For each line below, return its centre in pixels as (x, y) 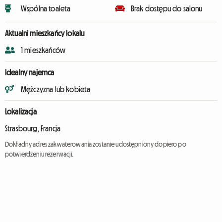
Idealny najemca (30, 72)
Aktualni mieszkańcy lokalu (45, 33)
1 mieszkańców (43, 50)
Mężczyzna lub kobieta (56, 89)
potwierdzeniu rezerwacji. (39, 154)
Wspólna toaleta (46, 8)
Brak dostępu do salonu (167, 8)
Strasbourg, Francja (33, 128)
